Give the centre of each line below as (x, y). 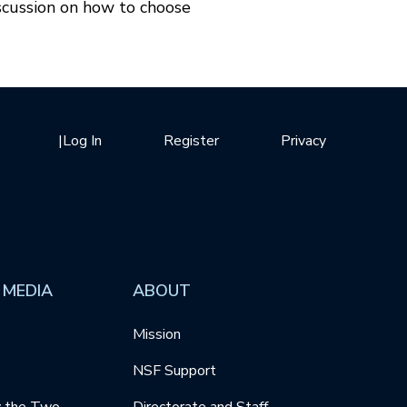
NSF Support (175, 371)
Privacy (303, 140)
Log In (82, 140)
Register (191, 140)
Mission (157, 335)
